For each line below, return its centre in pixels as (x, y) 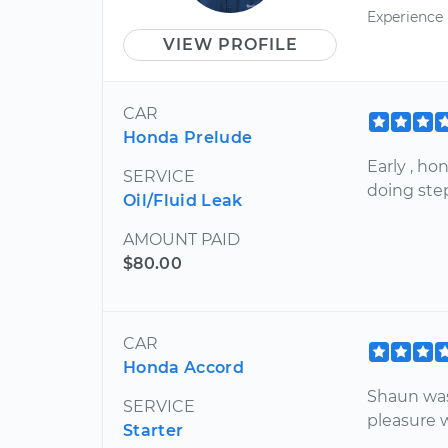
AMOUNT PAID (181, 239)
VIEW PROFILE (230, 44)
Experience (405, 17)
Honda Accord (183, 367)
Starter (153, 430)
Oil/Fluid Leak (183, 200)
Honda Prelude (188, 137)
